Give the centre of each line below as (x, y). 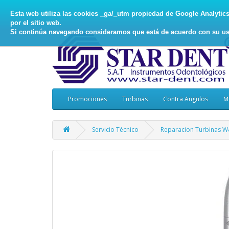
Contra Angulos (186, 99)
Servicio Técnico (115, 130)
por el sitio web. (36, 22)
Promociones (87, 99)
